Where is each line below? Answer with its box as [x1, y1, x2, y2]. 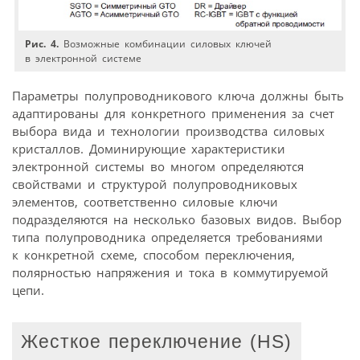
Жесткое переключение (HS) [21, 331, 292, 352]
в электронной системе [25, 51, 142, 66]
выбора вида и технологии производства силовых [12, 123, 325, 140]
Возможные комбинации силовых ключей [59, 37, 272, 51]
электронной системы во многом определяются [12, 158, 304, 175]
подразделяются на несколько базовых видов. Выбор [12, 211, 342, 228]
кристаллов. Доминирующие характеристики [12, 141, 285, 157]
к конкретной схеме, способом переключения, [12, 247, 295, 264]
